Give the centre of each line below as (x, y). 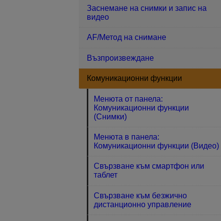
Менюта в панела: (127, 137)
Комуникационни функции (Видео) (157, 146)
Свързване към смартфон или (149, 166)
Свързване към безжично (141, 195)
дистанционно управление (143, 204)
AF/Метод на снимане (127, 37)
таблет (106, 175)
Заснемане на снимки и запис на (147, 8)
